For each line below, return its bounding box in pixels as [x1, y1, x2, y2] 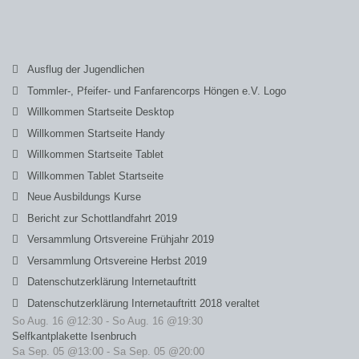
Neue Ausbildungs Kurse [27, 191, 141, 203]
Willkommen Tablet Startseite [27, 169, 163, 182]
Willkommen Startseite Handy [27, 127, 165, 139]
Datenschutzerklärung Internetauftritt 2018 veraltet [27, 296, 260, 309]
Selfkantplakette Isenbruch [12, 330, 136, 343]
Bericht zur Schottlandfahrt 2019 [27, 212, 177, 224]
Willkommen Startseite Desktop [27, 106, 174, 118]
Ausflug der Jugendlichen [27, 63, 144, 75]
